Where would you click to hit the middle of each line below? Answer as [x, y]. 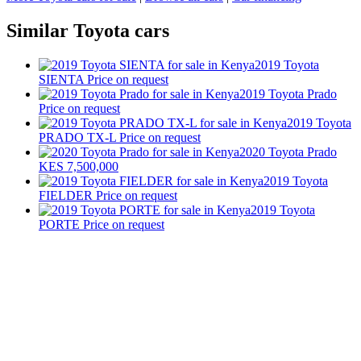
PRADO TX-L [77, 137]
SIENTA [61, 79]
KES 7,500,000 [79, 166]
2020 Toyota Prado [288, 151]
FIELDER [66, 195]
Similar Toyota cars [88, 30]
